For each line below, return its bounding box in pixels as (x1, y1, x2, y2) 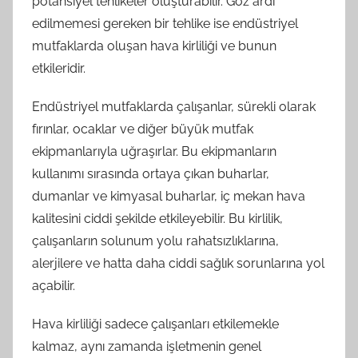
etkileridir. (32, 60, 86, 76)
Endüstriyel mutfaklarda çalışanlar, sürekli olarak (32, 98, 316, 114)
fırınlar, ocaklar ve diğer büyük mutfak (32, 121, 253, 137)
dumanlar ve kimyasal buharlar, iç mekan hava (32, 188, 305, 204)
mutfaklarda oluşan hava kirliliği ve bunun (32, 38, 276, 54)
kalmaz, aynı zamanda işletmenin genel (32, 338, 261, 354)
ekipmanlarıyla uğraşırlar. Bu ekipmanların (32, 143, 276, 159)
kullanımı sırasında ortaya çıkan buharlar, (32, 165, 269, 181)
